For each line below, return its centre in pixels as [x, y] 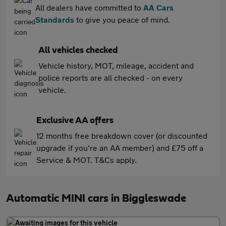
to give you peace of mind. [122, 19]
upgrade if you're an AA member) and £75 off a [120, 148]
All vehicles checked [78, 50]
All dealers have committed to [89, 7]
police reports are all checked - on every [110, 77]
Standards [55, 19]
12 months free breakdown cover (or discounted [122, 135]
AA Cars [158, 7]
